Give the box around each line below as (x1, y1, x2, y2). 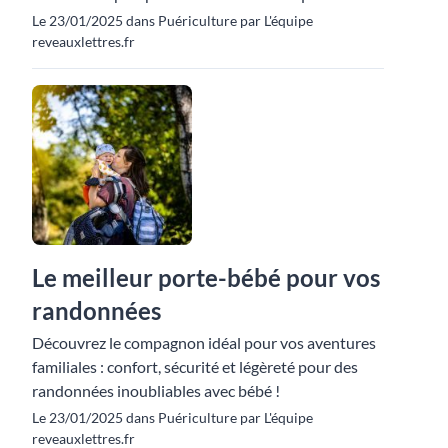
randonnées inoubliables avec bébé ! (32, 381, 280, 401)
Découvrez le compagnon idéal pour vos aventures (32, 333, 376, 353)
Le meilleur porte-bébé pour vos (32, 263, 380, 293)
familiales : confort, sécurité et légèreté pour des (32, 357, 358, 377)
